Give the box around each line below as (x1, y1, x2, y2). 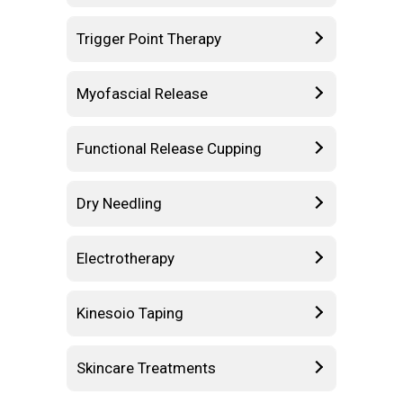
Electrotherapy (76, 248, 175, 267)
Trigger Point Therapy (76, 29, 221, 48)
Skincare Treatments (76, 358, 216, 377)
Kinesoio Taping (76, 303, 184, 322)
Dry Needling (76, 193, 162, 212)
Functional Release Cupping (76, 139, 262, 157)
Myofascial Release (76, 84, 208, 103)
